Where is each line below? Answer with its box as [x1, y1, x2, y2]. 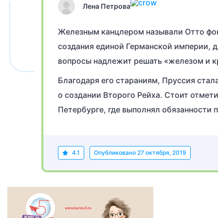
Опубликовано [94, 149, 137, 156]
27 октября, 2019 [137, 149, 186, 156]
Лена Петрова [83, 1, 130, 10]
